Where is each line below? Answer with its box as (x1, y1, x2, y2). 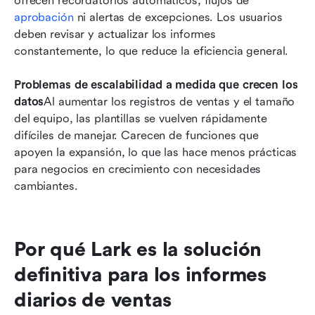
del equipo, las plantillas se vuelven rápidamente (14, 111, 267, 125)
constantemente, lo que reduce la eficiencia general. (14, 44, 289, 58)
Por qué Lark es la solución (14, 238, 262, 261)
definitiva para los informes (14, 263, 266, 286)
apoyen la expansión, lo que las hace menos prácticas (14, 145, 297, 159)
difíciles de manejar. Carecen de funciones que (14, 128, 259, 142)
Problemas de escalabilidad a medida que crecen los (14, 77, 298, 91)
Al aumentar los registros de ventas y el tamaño (44, 94, 295, 108)
